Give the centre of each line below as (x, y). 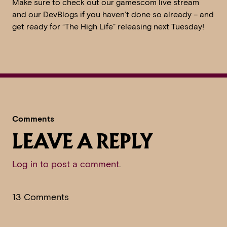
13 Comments (41, 197)
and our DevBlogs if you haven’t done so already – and (113, 15)
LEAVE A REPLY (82, 143)
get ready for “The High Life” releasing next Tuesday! (108, 27)
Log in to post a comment (66, 164)
